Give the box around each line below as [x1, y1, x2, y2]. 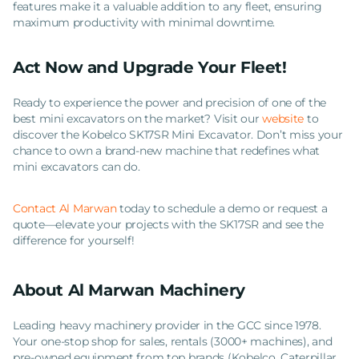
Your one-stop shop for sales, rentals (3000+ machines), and [13, 333, 333, 349]
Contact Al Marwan [13, 200, 117, 216]
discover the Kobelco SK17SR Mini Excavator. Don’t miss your [13, 127, 343, 142]
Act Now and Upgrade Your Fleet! [13, 57, 287, 77]
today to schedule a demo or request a [116, 200, 328, 216]
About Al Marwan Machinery [13, 280, 245, 300]
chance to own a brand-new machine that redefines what [13, 143, 321, 158]
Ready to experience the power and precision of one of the [13, 95, 327, 110]
